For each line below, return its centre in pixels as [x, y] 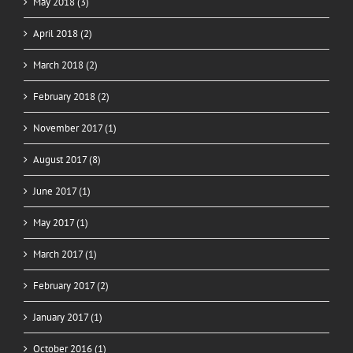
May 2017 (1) [61, 222]
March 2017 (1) [65, 254]
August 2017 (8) [67, 159]
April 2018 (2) [63, 33]
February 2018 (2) [71, 96]
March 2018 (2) [65, 65]
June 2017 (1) [62, 191]
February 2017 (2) [71, 285]
